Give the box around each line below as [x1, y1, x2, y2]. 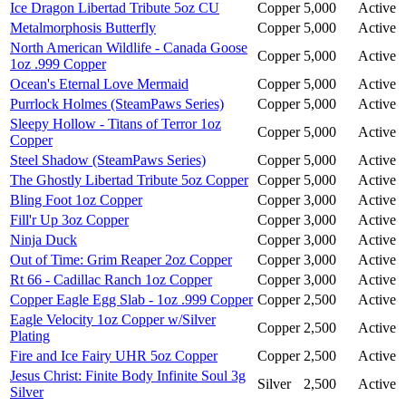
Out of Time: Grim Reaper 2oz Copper [10, 251, 232, 267]
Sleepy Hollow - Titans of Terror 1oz [10, 115, 221, 131]
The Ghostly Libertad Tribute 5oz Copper [10, 171, 248, 188]
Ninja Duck [10, 231, 77, 247]
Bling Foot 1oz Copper [10, 191, 142, 208]
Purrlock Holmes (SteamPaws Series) [10, 95, 224, 111]
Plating [10, 327, 50, 343]
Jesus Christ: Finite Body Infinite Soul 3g [10, 367, 246, 383]
